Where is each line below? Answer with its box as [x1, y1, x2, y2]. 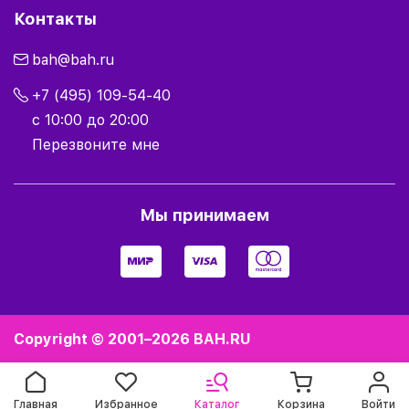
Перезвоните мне [32, 136, 160, 154]
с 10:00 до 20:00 [32, 111, 149, 130]
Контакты [14, 9, 97, 29]
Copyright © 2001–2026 [14, 330, 194, 349]
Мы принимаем [140, 205, 269, 225]
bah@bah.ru [32, 51, 114, 69]
